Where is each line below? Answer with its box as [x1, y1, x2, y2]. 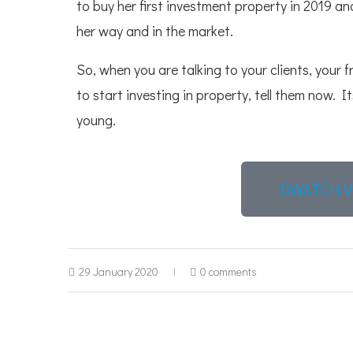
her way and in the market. [76, 21, 233, 40]
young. [76, 110, 116, 129]
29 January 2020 [79, 264, 158, 279]
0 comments [200, 264, 257, 279]
